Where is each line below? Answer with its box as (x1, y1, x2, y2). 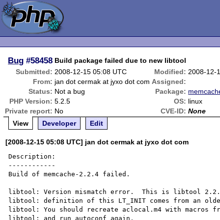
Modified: (154, 68, 187, 76)
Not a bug (55, 87, 85, 95)
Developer (42, 119, 77, 127)
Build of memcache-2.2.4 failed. (8, 170, 131, 178)
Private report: (5, 107, 53, 115)
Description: (8, 153, 56, 160)
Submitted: (16, 68, 53, 76)
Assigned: (152, 78, 187, 85)
